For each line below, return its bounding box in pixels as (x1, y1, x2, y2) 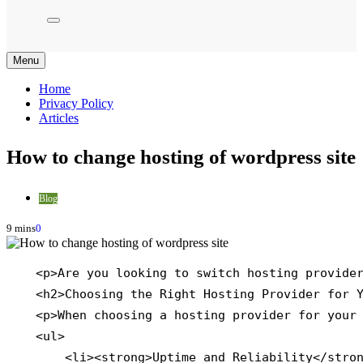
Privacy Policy (39, 96, 113, 110)
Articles (39, 110, 79, 125)
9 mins (6, 222, 36, 235)
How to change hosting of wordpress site (6, 146, 356, 169)
